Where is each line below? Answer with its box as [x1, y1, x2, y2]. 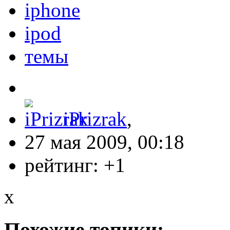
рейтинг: [25, 154, 104, 177]
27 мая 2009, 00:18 [25, 131, 184, 154]
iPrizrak [63, 108, 127, 130]
